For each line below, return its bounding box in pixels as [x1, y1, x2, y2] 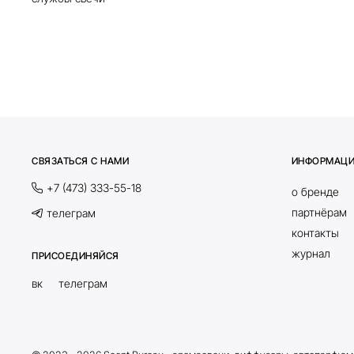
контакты [291, 225, 339, 239]
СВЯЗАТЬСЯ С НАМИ [32, 154, 130, 167]
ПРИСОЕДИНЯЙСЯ [32, 249, 119, 262]
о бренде [291, 184, 339, 198]
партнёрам [291, 205, 347, 219]
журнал [291, 246, 330, 260]
